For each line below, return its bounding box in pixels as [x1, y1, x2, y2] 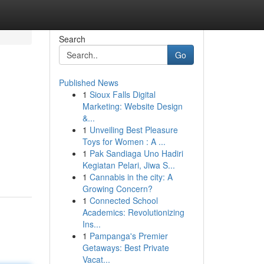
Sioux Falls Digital [89, 88, 156, 100]
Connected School [89, 194, 158, 206]
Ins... [82, 218, 101, 230]
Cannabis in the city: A [89, 171, 173, 183]
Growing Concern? [82, 183, 153, 194]
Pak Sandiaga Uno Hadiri [89, 147, 183, 159]
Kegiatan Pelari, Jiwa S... [82, 159, 175, 171]
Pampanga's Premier [89, 230, 168, 242]
